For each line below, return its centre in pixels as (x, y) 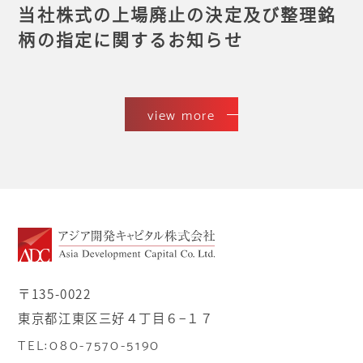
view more (181, 114)
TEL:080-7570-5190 (90, 344)
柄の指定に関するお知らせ (130, 38)
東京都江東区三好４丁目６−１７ (116, 317)
